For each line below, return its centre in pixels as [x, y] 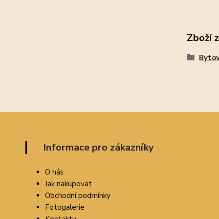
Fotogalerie [65, 207]
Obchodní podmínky [78, 196]
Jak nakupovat [68, 184]
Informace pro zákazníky [98, 147]
